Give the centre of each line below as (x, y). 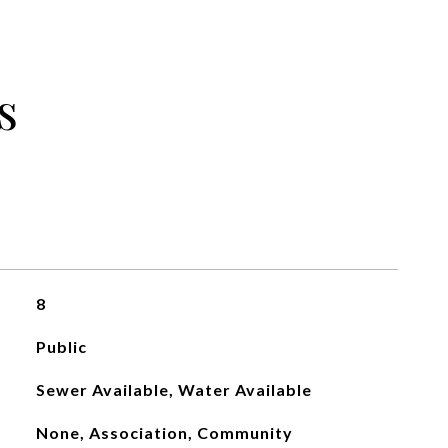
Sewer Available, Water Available (173, 389)
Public (61, 346)
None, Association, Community (164, 432)
